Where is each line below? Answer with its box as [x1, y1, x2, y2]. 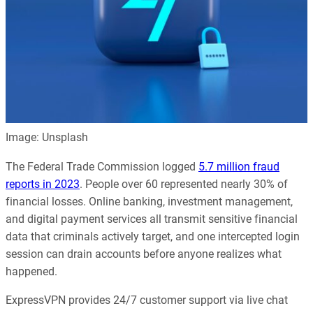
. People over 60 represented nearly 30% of [80, 177, 288, 191]
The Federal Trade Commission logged [6, 159, 198, 173]
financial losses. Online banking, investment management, [6, 194, 293, 208]
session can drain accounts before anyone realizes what [6, 247, 282, 261]
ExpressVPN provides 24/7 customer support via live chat [6, 293, 288, 307]
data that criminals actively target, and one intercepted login [6, 229, 300, 243]
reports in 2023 [6, 177, 80, 191]
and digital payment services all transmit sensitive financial [6, 212, 298, 226]
